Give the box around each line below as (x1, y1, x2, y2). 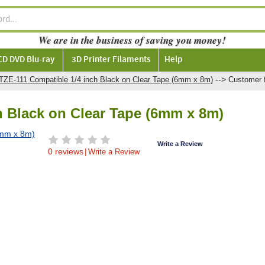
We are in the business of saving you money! (38, 33, 227, 47)
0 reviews (47, 147, 83, 156)
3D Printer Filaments (71, 54, 150, 66)
